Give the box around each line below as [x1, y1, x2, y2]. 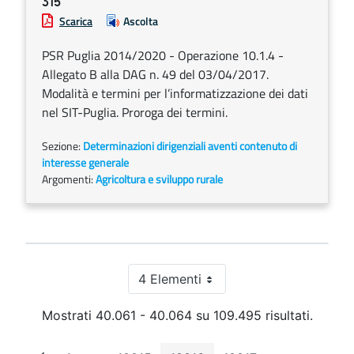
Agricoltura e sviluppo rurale [96, 171, 223, 187]
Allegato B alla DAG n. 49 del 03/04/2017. [42, 65, 269, 84]
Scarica [59, 13, 92, 29]
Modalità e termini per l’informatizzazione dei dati [42, 84, 308, 103]
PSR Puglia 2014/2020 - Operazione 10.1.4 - [42, 46, 284, 65]
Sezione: [42, 137, 83, 154]
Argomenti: [42, 171, 96, 187]
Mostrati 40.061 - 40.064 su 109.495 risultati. [41, 307, 313, 323]
